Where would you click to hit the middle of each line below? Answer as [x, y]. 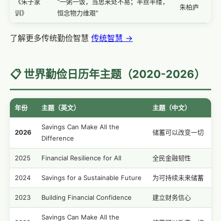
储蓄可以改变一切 [178, 132]
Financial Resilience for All [81, 158]
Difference [58, 138]
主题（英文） [61, 108]
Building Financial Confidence [87, 197]
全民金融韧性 [172, 158]
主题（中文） [172, 108]
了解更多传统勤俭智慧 [51, 38]
